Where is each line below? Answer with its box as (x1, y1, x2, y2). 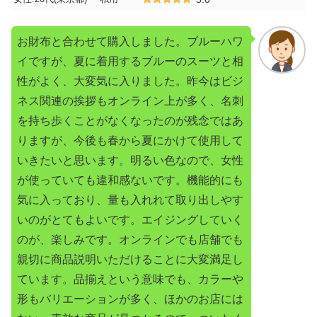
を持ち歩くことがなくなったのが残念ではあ (17, 115, 243, 127)
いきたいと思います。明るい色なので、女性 (17, 154, 243, 167)
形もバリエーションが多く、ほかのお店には (17, 293, 243, 306)
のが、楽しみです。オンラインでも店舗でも (17, 234, 243, 246)
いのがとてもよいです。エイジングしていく (17, 214, 243, 226)
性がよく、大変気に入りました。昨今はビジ (17, 75, 243, 88)
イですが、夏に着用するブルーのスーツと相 (17, 55, 243, 68)
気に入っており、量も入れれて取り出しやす (17, 194, 243, 207)
